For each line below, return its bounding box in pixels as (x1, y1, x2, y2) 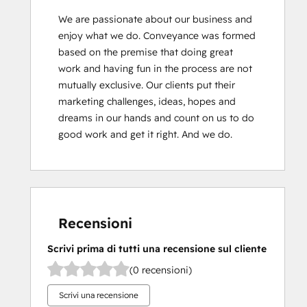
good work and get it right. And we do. (58, 128, 232, 140)
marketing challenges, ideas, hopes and (58, 95, 236, 108)
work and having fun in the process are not (58, 62, 252, 75)
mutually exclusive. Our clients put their (58, 79, 235, 91)
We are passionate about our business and (58, 13, 252, 25)
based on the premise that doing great (58, 46, 233, 58)
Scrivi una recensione (59, 290, 138, 300)
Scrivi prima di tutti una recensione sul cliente (47, 243, 267, 255)
